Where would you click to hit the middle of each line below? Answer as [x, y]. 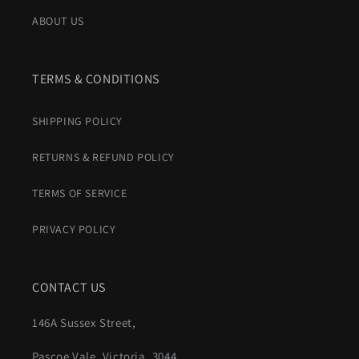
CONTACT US [69, 287]
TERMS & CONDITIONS [96, 79]
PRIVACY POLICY [74, 229]
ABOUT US [58, 21]
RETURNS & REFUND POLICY [103, 157]
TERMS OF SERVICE [80, 193]
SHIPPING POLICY [77, 121]
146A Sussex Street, [84, 323]
